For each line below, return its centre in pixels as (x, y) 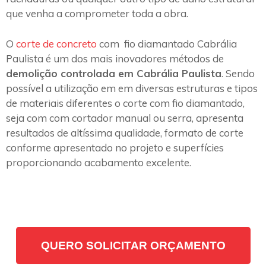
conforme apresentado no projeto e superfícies (115, 147)
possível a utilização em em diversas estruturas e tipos (132, 88)
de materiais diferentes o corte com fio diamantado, (125, 103)
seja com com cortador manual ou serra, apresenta (125, 118)
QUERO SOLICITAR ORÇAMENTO (133, 245)
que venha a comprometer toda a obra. (97, 14)
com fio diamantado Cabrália (167, 43)
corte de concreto (56, 43)
